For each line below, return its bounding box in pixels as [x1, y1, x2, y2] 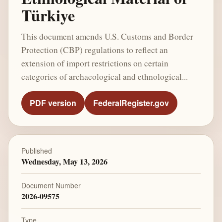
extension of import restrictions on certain [21, 57, 168, 69]
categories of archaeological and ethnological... [21, 70, 188, 82]
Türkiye [21, 3, 75, 27]
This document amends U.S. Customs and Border [21, 30, 193, 42]
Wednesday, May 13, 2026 [21, 156, 108, 167]
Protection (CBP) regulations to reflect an [21, 44, 168, 55]
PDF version [29, 97, 76, 109]
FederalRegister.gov [93, 97, 169, 109]
